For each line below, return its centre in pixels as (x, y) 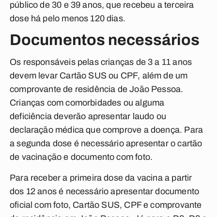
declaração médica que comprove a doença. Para (107, 130)
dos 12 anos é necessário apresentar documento (105, 191)
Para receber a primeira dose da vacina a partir (101, 178)
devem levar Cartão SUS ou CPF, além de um (99, 76)
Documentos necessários (105, 40)
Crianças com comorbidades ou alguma (87, 103)
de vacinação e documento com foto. (81, 157)
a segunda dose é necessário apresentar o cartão (106, 143)
